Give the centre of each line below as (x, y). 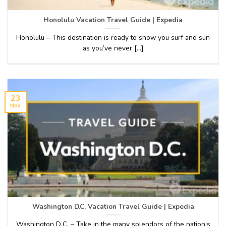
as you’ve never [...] (113, 48)
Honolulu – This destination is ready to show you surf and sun (113, 37)
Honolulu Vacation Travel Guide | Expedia (113, 20)
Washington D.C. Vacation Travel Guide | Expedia (113, 206)
